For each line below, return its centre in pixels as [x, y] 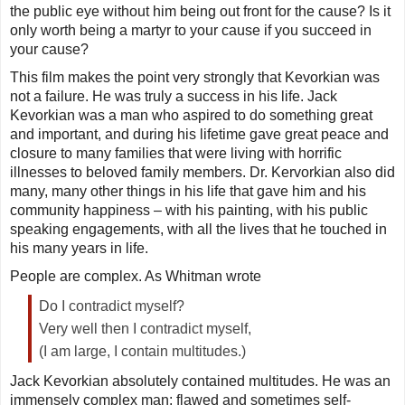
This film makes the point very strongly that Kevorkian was [195, 78]
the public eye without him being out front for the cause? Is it [200, 12]
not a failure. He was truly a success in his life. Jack [174, 97]
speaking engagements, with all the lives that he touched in [198, 230]
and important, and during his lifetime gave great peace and [199, 135]
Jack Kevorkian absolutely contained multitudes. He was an [200, 381]
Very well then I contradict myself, [145, 329]
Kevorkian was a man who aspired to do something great [191, 116]
